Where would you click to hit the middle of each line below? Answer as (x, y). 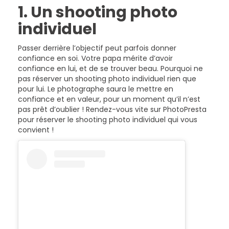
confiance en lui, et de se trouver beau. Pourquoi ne (110, 68)
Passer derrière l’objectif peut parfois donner (97, 48)
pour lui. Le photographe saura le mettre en (96, 89)
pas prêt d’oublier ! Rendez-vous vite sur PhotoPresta (112, 109)
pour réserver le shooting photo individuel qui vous (108, 120)
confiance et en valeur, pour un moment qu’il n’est (109, 99)
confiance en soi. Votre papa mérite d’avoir (95, 58)
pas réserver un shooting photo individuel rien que (107, 79)
